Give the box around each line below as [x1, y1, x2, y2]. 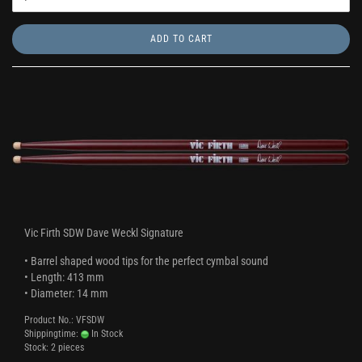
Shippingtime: [24, 328, 81, 339]
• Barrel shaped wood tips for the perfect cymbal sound [24, 255, 268, 267]
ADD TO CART [149, 33, 213, 44]
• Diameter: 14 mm [24, 287, 108, 300]
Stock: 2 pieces [24, 342, 84, 353]
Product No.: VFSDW [24, 314, 104, 326]
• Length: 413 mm [24, 271, 104, 284]
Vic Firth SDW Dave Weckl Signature [24, 226, 183, 239]
